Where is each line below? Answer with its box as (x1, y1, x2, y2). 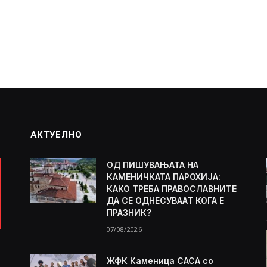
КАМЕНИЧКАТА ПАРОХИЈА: (106, 171, 221, 182)
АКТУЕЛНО (30, 129, 82, 140)
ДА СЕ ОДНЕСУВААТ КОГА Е (106, 195, 224, 206)
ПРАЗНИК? (106, 207, 151, 218)
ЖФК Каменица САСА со (106, 255, 213, 266)
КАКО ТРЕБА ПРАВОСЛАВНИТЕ (106, 183, 237, 194)
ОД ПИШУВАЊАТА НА (106, 159, 198, 170)
